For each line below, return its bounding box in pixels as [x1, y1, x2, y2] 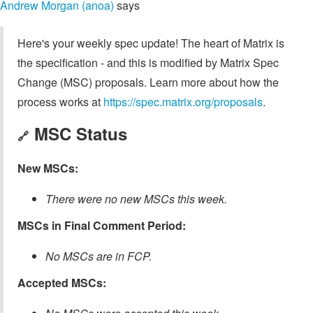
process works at [17, 94, 103, 110]
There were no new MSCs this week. [45, 191, 227, 208]
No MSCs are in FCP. [45, 248, 152, 265]
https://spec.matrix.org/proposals [103, 94, 263, 110]
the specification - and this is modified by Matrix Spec [17, 54, 279, 71]
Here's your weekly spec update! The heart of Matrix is [17, 35, 284, 52]
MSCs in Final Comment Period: [17, 217, 186, 234]
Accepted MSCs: [17, 275, 106, 291]
